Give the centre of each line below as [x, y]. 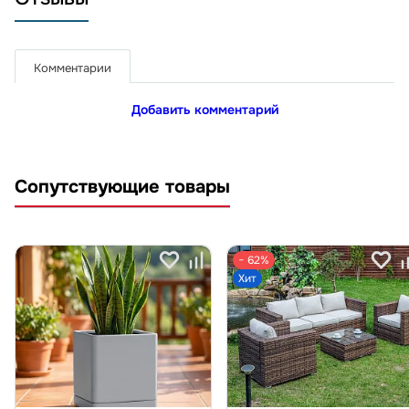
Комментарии [73, 68]
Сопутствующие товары [122, 186]
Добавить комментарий [204, 109]
